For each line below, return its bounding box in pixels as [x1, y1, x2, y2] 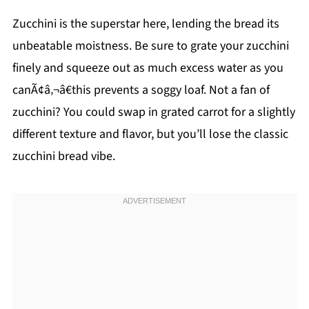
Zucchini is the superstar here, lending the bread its [12, 15, 279, 33]
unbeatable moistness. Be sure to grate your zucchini [12, 37, 289, 55]
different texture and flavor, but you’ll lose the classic [12, 126, 288, 143]
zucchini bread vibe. [12, 148, 115, 166]
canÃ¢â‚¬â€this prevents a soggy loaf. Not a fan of [12, 81, 270, 99]
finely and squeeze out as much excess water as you [12, 59, 283, 77]
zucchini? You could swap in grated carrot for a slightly [12, 103, 295, 121]
